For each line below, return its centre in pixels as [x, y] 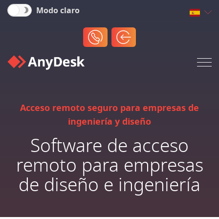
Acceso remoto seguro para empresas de [109, 108]
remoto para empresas [109, 166]
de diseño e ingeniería [109, 186]
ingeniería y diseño [109, 122]
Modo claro [58, 11]
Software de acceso [109, 146]
